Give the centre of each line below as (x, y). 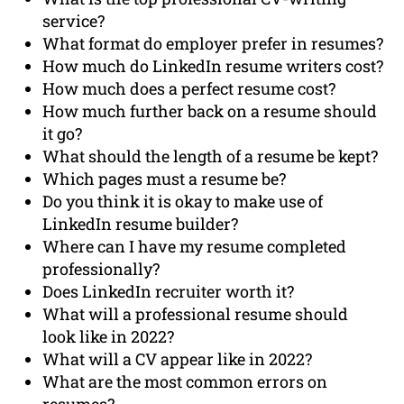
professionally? (101, 269)
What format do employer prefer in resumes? (213, 44)
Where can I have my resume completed (195, 247)
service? (74, 21)
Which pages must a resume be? (165, 179)
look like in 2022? (109, 337)
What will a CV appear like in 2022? (178, 359)
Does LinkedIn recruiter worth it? (169, 292)
